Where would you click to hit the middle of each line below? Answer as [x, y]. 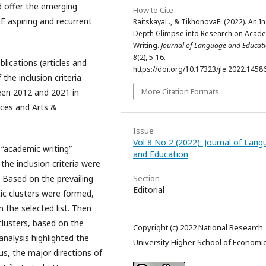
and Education [161, 154]
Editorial [149, 189]
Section [146, 178]
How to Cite [153, 10]
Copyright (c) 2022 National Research [198, 227]
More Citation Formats [180, 91]
